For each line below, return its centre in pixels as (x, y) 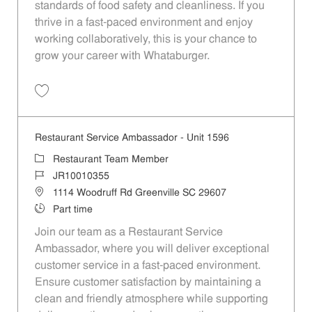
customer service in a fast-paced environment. (147, 266)
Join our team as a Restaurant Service (128, 232)
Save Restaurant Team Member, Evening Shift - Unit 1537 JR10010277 (175, 103)
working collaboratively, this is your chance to (146, 39)
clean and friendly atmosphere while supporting (151, 299)
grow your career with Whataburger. (122, 56)
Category (54, 159)
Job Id (47, 175)
